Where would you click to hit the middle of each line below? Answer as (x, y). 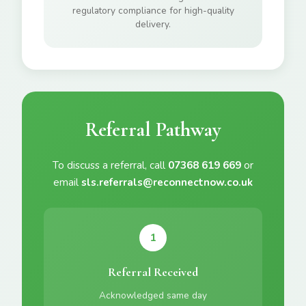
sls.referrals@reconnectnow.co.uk (167, 182)
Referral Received (153, 272)
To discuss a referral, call (110, 165)
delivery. (153, 24)
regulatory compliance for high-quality (153, 11)
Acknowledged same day (153, 295)
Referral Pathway (153, 129)
